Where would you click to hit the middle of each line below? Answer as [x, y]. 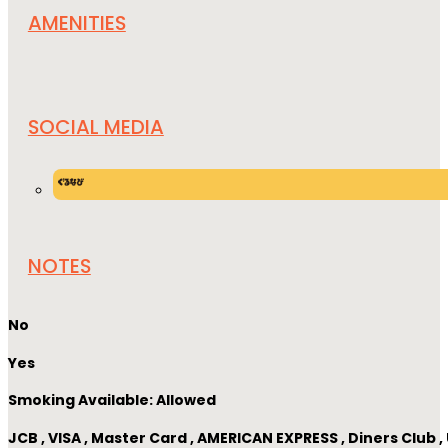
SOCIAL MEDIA [95, 127]
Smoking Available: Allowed [112, 400]
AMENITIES [76, 23]
